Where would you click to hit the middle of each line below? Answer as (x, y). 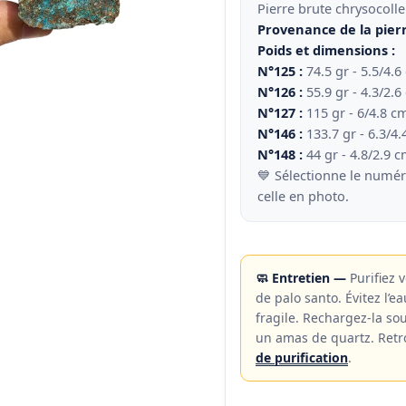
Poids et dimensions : (326, 50)
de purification (302, 358)
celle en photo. (303, 196)
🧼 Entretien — (301, 278)
